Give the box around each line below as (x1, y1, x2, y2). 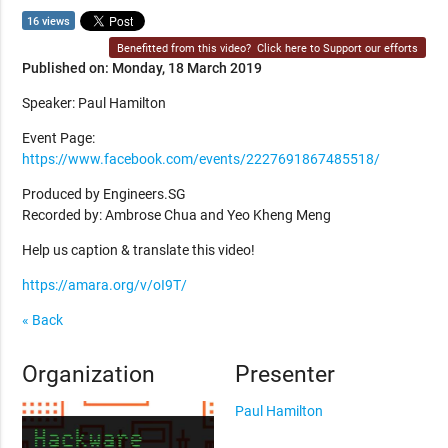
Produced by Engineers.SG (22, 185, 187, 202)
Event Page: (22, 129, 96, 146)
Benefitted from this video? (116, 41, 257, 55)
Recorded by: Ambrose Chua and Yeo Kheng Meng (22, 206, 332, 223)
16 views (27, 14, 71, 28)
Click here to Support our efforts (256, 41, 418, 55)
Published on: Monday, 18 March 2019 (22, 59, 263, 76)
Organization (22, 360, 156, 388)
